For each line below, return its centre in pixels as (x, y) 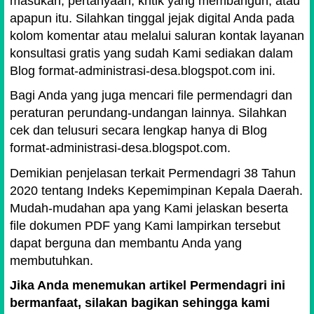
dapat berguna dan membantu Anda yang (126, 243)
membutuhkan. (52, 260)
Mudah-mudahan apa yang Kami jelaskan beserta (149, 208)
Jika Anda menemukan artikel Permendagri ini (148, 286)
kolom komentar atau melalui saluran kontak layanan (157, 35)
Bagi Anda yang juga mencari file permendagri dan (151, 96)
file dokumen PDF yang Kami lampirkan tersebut (145, 225)
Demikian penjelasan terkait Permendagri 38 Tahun (153, 173)
